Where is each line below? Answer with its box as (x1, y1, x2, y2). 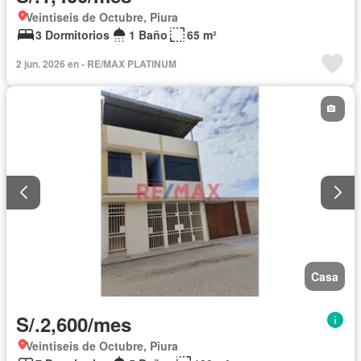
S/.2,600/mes (16, 310, 131, 338)
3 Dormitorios (35, 26, 110, 43)
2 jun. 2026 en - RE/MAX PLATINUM (16, 56, 176, 71)
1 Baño (129, 26, 168, 43)
